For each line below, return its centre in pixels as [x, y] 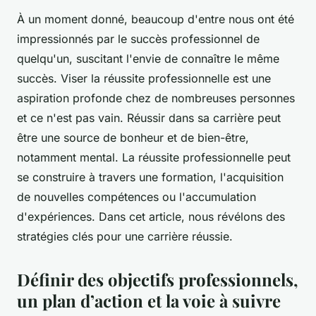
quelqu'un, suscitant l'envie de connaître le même [148, 59]
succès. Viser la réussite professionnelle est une [144, 79]
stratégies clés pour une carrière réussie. [125, 237]
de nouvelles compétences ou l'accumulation [136, 197]
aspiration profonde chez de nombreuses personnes [156, 98]
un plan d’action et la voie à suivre [149, 301]
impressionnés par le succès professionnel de [138, 39]
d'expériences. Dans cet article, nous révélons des [151, 217]
